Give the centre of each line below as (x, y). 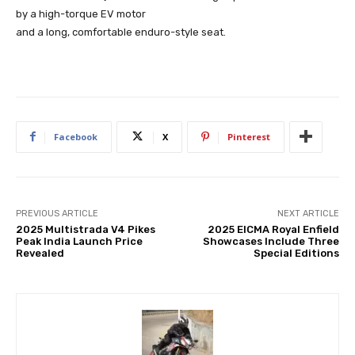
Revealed (40, 253)
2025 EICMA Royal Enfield (273, 229)
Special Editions (296, 253)
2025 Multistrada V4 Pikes (86, 229)
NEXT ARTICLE (308, 213)
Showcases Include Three (271, 241)
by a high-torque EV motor (81, 13)
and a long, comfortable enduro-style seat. (121, 32)
